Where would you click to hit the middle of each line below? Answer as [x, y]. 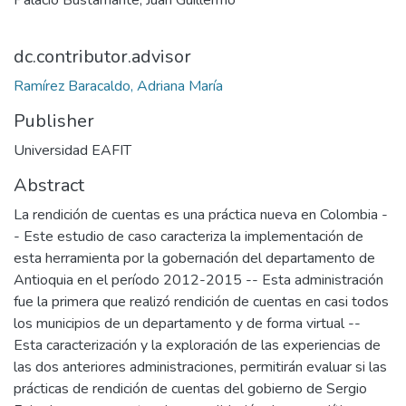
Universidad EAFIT [72, 150]
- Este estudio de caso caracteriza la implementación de [188, 237]
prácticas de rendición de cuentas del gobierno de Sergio [190, 389]
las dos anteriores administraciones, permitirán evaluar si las [200, 367]
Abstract [49, 185]
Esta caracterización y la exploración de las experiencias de [197, 345]
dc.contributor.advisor [102, 57]
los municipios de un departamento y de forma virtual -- [187, 324]
